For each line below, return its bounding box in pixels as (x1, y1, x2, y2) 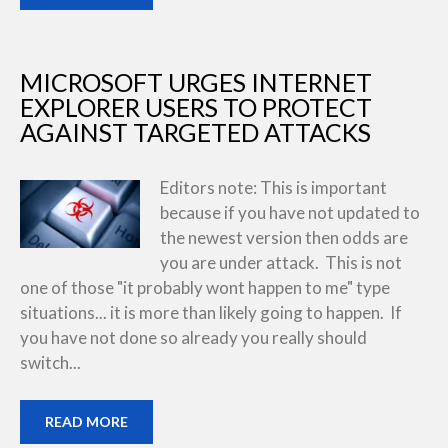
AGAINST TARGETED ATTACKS (20, 116, 371, 147)
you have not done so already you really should (20, 326, 367, 348)
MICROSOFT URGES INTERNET (20, 66, 372, 97)
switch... (20, 351, 81, 373)
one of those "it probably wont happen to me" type (20, 276, 390, 298)
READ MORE (45, 413, 128, 430)
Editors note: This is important (160, 176, 387, 198)
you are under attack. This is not (160, 251, 402, 273)
